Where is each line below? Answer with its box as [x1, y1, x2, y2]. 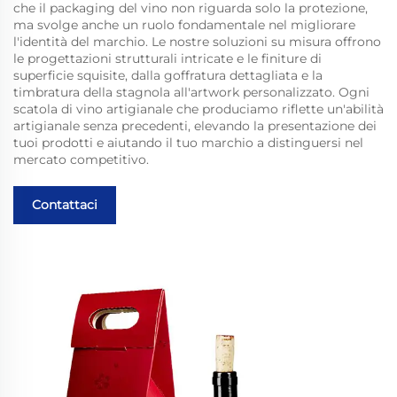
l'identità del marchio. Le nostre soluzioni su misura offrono [13, 34, 381, 51]
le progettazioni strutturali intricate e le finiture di [13, 51, 322, 67]
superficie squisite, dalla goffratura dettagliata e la [13, 67, 323, 84]
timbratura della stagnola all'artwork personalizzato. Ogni [13, 84, 370, 101]
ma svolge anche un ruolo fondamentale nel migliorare [13, 17, 355, 34]
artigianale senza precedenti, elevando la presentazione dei [13, 118, 377, 135]
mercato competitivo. [13, 152, 149, 168]
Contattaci [32, 197, 97, 214]
